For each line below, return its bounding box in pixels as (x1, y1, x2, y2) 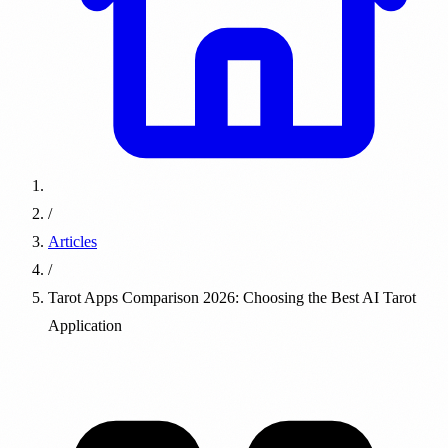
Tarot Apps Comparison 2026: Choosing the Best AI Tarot (48, 289, 416, 306)
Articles (48, 233, 97, 250)
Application (48, 317, 122, 334)
